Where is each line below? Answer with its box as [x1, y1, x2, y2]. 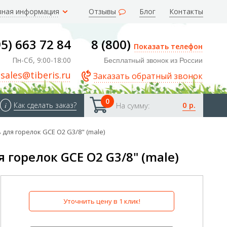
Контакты [169, 7, 203, 16]
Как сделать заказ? [14, 100, 77, 110]
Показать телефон [133, 42, 203, 51]
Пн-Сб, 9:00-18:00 [12, 55, 71, 65]
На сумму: [116, 100, 150, 110]
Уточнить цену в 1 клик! [63, 197, 140, 206]
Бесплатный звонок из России [103, 56, 203, 64]
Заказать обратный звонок [93, 70, 203, 82]
